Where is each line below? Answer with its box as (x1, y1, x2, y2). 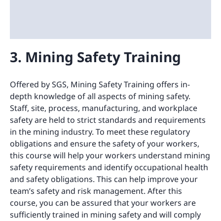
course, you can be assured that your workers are (10, 197, 196, 209)
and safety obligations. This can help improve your (10, 174, 198, 185)
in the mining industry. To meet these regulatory (10, 126, 190, 138)
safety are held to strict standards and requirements (10, 114, 206, 126)
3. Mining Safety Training (10, 47, 181, 67)
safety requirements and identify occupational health (10, 162, 208, 173)
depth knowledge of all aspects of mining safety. (10, 91, 190, 102)
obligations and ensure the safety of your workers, (10, 138, 199, 149)
